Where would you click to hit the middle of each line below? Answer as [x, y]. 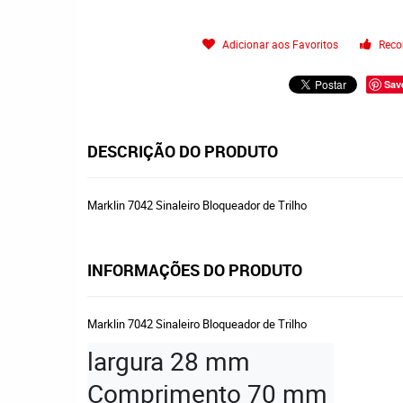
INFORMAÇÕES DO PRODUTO [195, 270]
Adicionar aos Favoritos [281, 44]
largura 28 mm [169, 361]
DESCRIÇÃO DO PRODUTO [183, 151]
